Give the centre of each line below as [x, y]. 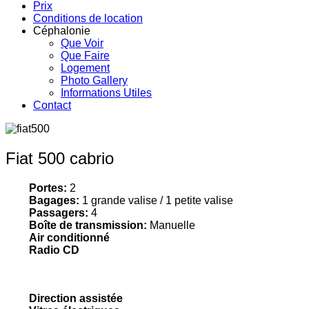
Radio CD [54, 250]
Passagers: [59, 212]
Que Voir [82, 43]
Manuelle [173, 225]
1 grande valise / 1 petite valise [157, 200]
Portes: [50, 188]
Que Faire [85, 56]
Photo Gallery [94, 80]
